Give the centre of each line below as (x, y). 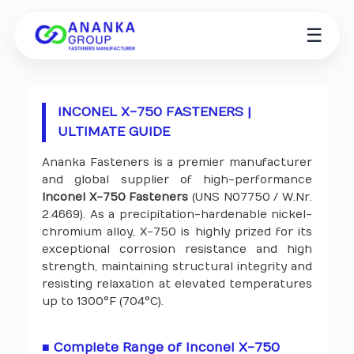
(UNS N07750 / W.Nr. (250, 197)
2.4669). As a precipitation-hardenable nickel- (177, 215)
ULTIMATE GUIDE (114, 132)
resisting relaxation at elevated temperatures (177, 284)
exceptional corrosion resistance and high (177, 249)
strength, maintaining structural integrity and (177, 267)
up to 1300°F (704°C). (103, 301)
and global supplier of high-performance (177, 180)
